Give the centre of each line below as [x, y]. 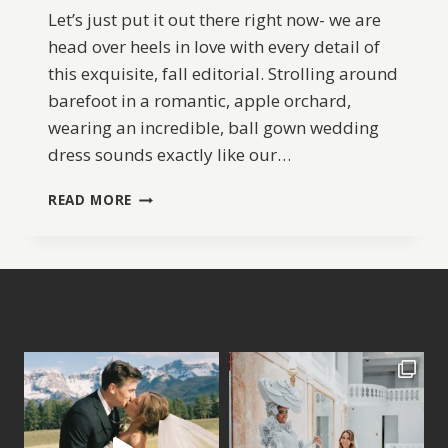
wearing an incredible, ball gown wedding [213, 128]
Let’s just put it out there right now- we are [214, 20]
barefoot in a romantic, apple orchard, [199, 101]
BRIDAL [158, 237]
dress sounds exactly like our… [169, 155]
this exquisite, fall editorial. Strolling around [223, 74]
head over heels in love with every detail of [214, 47]
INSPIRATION [179, 258]
